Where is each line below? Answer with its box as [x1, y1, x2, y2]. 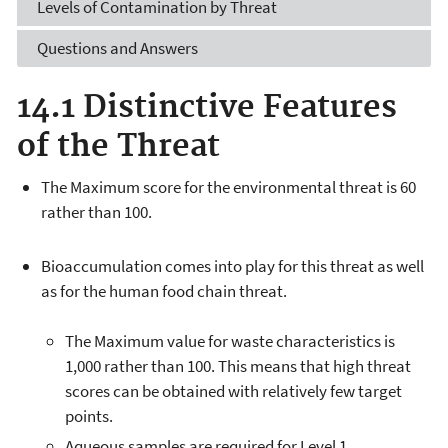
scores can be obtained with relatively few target [65, 380, 402, 403]
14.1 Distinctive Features [17, 88, 397, 127]
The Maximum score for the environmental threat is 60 [41, 176, 416, 198]
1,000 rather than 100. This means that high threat [65, 355, 411, 378]
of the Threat [17, 127, 220, 166]
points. [65, 405, 113, 428]
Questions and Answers [37, 37, 198, 60]
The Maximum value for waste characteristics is [65, 330, 395, 353]
